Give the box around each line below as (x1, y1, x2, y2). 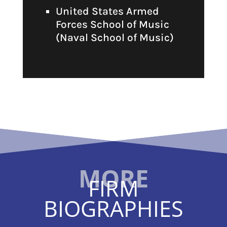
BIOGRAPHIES (43, 194, 183, 224)
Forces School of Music (55, 18, 169, 31)
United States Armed (55, 5, 159, 18)
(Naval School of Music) (55, 31, 174, 44)
